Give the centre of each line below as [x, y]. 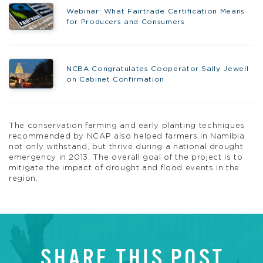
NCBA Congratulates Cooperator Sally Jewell [157, 68]
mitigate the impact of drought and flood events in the [124, 168]
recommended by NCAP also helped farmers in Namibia [127, 137]
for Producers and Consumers [125, 21]
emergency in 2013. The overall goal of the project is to [126, 158]
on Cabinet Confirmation [115, 79]
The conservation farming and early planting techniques [127, 126]
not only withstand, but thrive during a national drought [126, 147]
